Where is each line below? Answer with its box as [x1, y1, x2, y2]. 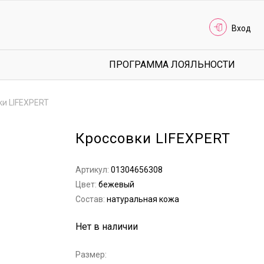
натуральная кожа [107, 194, 180, 204]
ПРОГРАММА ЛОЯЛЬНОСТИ [109, 59, 235, 70]
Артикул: [75, 165, 111, 174]
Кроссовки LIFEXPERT [75, 130, 231, 147]
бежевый [98, 180, 135, 189]
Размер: [75, 250, 107, 259]
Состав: [75, 194, 107, 204]
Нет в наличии [75, 221, 138, 232]
